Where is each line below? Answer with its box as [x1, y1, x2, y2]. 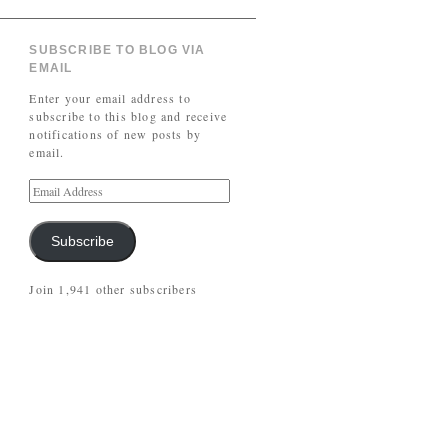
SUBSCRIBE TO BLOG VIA [29, 43, 206, 57]
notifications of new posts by [29, 126, 202, 142]
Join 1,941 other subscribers [29, 281, 198, 297]
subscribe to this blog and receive [29, 108, 228, 124]
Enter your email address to [29, 90, 191, 106]
